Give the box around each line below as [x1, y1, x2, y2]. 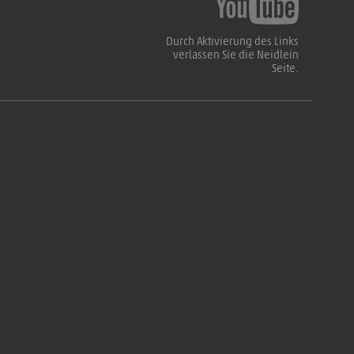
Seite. [272, 62, 299, 74]
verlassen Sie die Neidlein [173, 49, 299, 61]
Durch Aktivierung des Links [166, 36, 299, 47]
